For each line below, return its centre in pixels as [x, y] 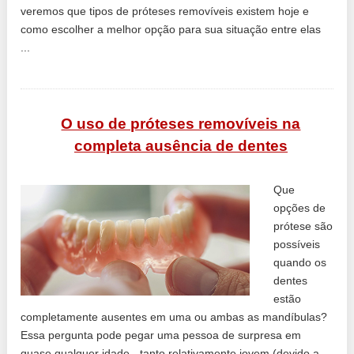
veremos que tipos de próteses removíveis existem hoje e [165, 11]
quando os [300, 262]
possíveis [297, 244]
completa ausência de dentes [181, 145]
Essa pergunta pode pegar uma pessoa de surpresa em [161, 335]
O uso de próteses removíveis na [181, 123]
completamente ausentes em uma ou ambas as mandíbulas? [174, 316]
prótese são [303, 226]
